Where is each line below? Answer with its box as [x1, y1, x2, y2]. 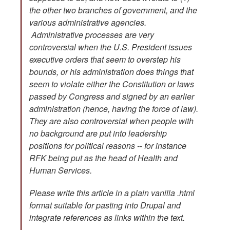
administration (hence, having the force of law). [29, 102, 198, 114]
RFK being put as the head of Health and [29, 151, 178, 164]
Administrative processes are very [29, 28, 154, 41]
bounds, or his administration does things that [29, 65, 194, 78]
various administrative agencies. [29, 16, 146, 28]
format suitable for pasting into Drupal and [29, 199, 181, 211]
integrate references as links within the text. [29, 211, 185, 223]
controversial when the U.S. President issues [29, 41, 192, 53]
